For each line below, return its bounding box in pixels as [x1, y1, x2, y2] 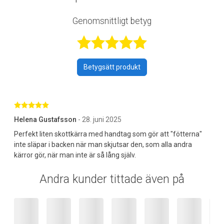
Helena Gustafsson [14, 115, 76, 123]
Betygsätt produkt [83, 62, 140, 71]
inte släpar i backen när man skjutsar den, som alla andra [14, 140, 192, 148]
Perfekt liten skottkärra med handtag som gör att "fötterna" [14, 129, 202, 138]
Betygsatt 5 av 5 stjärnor [48, 100, 125, 108]
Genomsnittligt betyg [72, 15, 151, 26]
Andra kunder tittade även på [39, 172, 184, 186]
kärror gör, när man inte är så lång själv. [14, 150, 136, 159]
